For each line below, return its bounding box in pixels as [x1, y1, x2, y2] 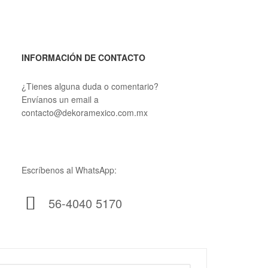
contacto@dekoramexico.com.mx [21, 106, 148, 118]
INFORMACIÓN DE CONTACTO [21, 51, 145, 63]
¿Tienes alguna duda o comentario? [21, 80, 159, 92]
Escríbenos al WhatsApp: [21, 163, 117, 176]
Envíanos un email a [21, 93, 99, 105]
